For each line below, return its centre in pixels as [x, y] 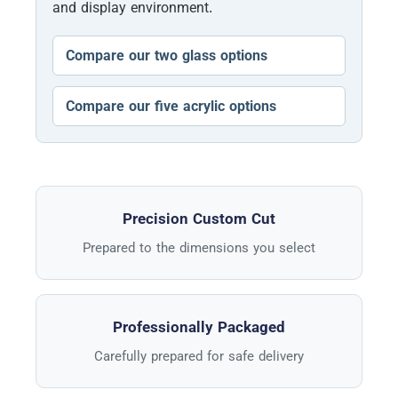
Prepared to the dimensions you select [199, 247]
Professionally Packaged [199, 326]
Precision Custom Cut [199, 218]
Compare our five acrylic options [171, 106]
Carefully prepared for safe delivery [199, 356]
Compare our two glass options [167, 55]
